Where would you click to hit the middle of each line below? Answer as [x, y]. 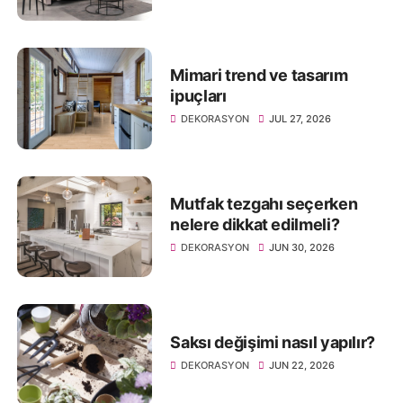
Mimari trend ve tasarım [259, 76]
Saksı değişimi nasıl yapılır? [273, 342]
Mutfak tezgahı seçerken [264, 203]
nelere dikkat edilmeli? [255, 224]
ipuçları [198, 96]
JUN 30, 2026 [302, 247]
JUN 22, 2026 [302, 365]
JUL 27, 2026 [300, 119]
